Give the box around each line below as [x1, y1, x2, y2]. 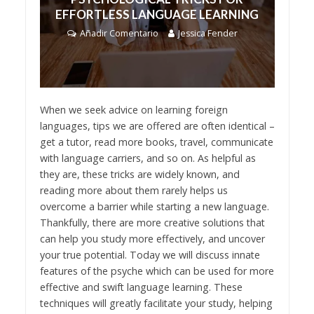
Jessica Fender [177, 27, 238, 40]
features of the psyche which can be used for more [39, 264, 274, 278]
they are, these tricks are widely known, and [39, 167, 240, 181]
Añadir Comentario [79, 27, 158, 40]
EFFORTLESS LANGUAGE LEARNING [55, 7, 259, 22]
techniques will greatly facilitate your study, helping [39, 296, 273, 310]
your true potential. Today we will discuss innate [39, 247, 260, 261]
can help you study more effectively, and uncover [39, 231, 265, 245]
